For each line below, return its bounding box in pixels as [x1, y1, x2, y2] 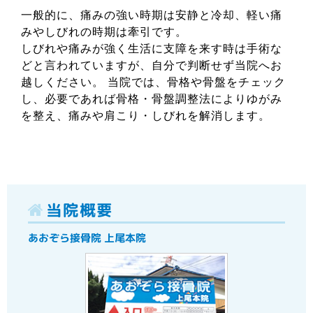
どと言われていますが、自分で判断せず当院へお [21, 59, 282, 71]
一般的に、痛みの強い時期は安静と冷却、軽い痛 [21, 9, 282, 21]
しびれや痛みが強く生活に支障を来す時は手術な [21, 43, 282, 54]
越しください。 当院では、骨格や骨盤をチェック [21, 76, 286, 88]
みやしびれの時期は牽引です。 [21, 26, 187, 38]
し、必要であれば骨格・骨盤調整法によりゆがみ [21, 93, 282, 105]
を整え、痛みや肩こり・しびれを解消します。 [21, 110, 270, 122]
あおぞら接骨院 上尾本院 [28, 231, 146, 245]
